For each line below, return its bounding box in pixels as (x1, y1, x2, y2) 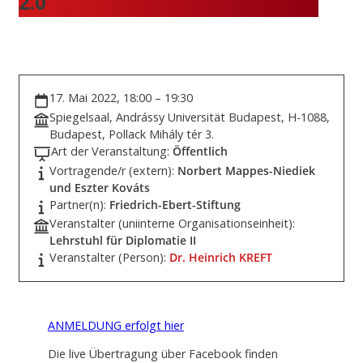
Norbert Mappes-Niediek (177, 162, 315, 178)
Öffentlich (173, 143, 228, 159)
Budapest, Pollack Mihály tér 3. (49, 126, 214, 142)
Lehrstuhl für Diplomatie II (49, 232, 196, 248)
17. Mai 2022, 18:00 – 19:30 (49, 89, 193, 105)
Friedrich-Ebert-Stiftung (109, 196, 241, 212)
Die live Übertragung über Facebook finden (47, 345, 278, 361)
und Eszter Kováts (49, 179, 150, 195)
